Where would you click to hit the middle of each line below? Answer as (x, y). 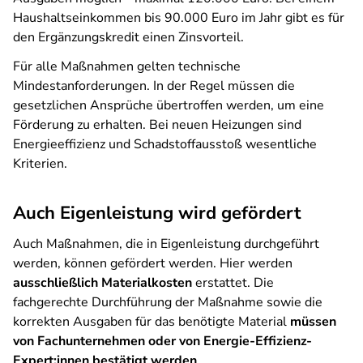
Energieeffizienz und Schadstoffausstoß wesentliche (165, 144)
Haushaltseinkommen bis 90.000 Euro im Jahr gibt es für (179, 18)
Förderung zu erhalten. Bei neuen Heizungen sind (157, 125)
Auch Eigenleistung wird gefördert (157, 213)
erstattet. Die (233, 283)
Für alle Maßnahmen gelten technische (127, 66)
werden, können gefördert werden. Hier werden (153, 263)
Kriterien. (40, 164)
